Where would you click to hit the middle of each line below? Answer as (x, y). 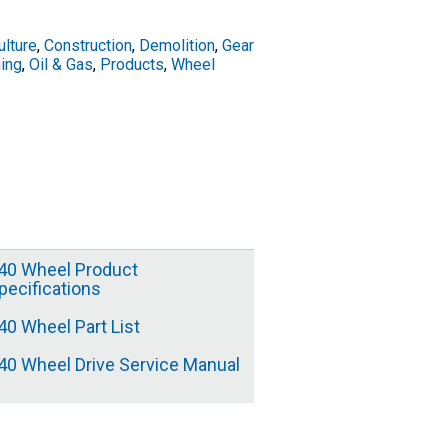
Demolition (177, 45)
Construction (88, 45)
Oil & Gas (61, 64)
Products (132, 64)
